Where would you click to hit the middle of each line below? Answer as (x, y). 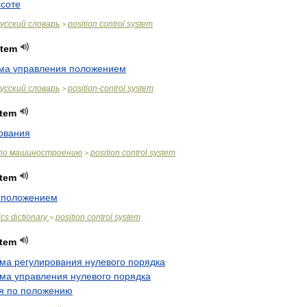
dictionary (29, 217)
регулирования (48, 262)
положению (47, 291)
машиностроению (46, 153)
